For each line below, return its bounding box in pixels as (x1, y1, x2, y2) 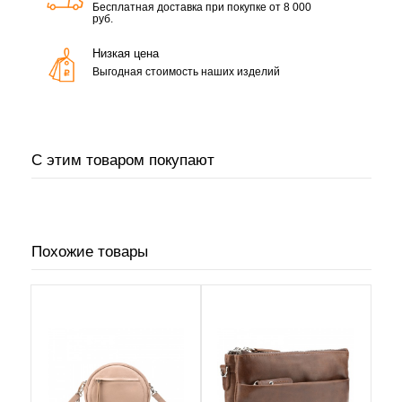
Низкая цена (92, 47, 159, 61)
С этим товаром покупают (31, 152, 214, 170)
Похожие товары (31, 243, 148, 261)
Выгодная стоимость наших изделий (92, 66, 280, 78)
